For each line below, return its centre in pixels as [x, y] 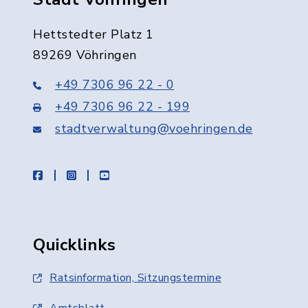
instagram [101, 175]
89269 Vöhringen [85, 55]
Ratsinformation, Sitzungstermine [135, 278]
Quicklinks [74, 245]
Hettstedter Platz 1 [93, 34]
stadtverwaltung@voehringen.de [154, 129]
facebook [66, 175]
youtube [130, 175]
